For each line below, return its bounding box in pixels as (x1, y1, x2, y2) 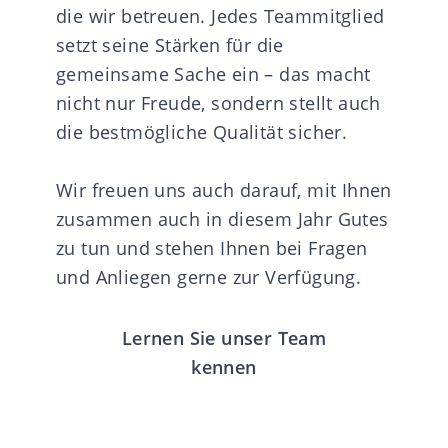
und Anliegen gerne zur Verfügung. (56, 265, 362, 290)
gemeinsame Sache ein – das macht (56, 62, 371, 87)
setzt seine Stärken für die (56, 33, 284, 58)
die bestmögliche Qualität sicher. (56, 120, 348, 145)
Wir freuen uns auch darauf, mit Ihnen (56, 178, 392, 203)
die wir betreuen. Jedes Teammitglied (56, 4, 385, 29)
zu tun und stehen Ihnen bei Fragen (56, 236, 368, 261)
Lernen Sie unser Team (121, 326, 327, 351)
